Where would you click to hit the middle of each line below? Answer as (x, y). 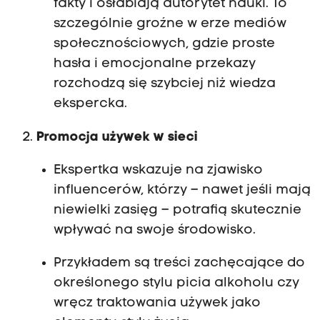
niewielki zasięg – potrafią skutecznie (177, 210)
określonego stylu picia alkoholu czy (176, 283)
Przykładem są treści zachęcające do (179, 263)
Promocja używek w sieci (117, 137)
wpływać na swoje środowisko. (154, 230)
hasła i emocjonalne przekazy (154, 64)
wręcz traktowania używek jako (157, 303)
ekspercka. (90, 104)
